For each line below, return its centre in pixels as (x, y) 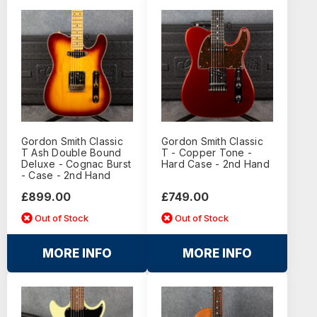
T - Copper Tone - (207, 153)
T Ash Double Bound (71, 153)
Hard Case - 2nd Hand (215, 164)
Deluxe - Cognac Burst (76, 164)
